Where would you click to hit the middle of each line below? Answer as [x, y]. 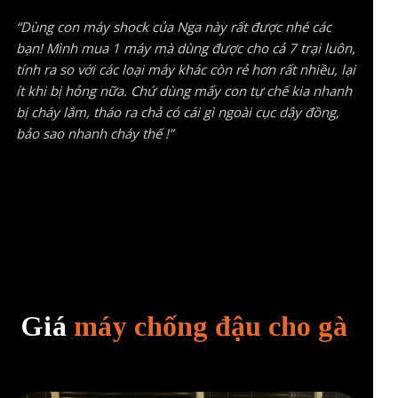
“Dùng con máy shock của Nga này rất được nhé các [173, 27]
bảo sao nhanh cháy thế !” [94, 134]
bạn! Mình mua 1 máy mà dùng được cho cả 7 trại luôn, [185, 48]
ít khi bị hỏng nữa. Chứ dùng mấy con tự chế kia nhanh [183, 91]
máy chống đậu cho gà [210, 326]
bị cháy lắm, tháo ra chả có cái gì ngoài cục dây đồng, [177, 112]
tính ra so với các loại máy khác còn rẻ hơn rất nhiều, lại [185, 70]
